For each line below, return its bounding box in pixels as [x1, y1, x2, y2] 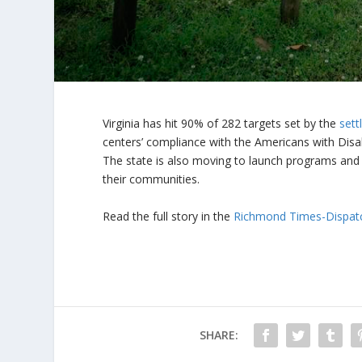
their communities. [103, 171, 200, 187]
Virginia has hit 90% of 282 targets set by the [103, 116, 340, 132]
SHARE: [199, 326, 238, 343]
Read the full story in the [103, 208, 234, 224]
